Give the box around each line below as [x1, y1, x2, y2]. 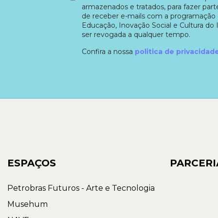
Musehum [7, 200, 48, 209]
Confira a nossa [81, 47, 135, 56]
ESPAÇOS [7, 157, 56, 169]
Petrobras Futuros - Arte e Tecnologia [7, 183, 155, 193]
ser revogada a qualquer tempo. [81, 30, 190, 39]
